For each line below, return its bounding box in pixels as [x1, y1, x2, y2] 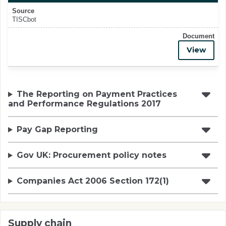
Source [12, 7, 34, 15]
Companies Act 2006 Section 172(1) [16, 176, 169, 186]
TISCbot [12, 15, 36, 23]
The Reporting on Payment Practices [16, 89, 177, 99]
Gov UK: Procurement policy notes [16, 150, 166, 160]
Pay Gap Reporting [16, 125, 98, 135]
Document [182, 32, 214, 40]
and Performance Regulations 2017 [8, 99, 161, 109]
